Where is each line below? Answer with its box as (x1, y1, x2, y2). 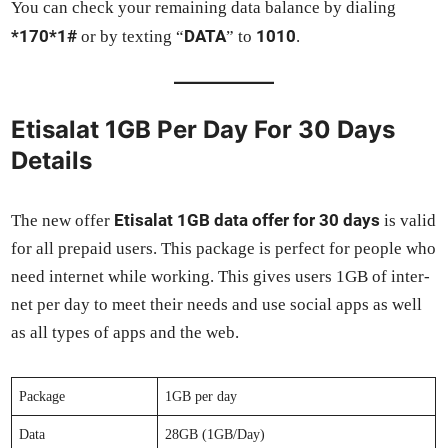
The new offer (11, 211, 115, 231)
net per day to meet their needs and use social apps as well (11, 295, 423, 315)
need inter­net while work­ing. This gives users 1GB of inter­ (11, 267, 431, 287)
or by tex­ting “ (77, 27, 185, 47)
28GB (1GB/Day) (165, 427, 266, 443)
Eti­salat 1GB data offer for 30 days (114, 210, 381, 231)
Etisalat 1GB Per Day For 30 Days (11, 115, 396, 145)
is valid (380, 211, 437, 231)
